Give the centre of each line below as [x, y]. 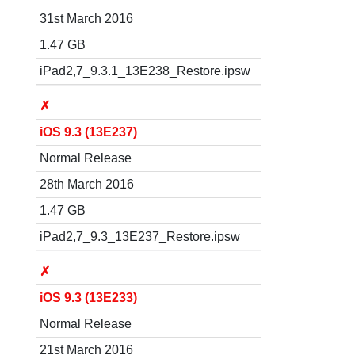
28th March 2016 [87, 184]
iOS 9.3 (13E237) [88, 132]
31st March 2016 [86, 18]
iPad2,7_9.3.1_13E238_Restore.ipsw [145, 71]
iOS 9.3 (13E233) [88, 297]
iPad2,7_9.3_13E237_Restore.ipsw [140, 236]
